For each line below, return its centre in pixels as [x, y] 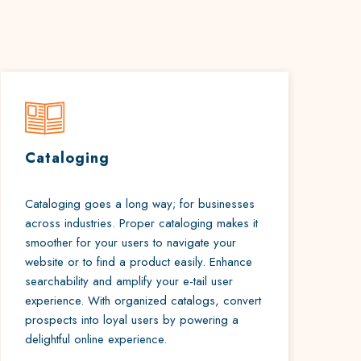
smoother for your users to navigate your [131, 243]
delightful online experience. [96, 339]
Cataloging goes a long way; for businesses [140, 204]
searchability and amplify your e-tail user [129, 281]
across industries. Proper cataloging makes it [142, 223]
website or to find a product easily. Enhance [139, 262]
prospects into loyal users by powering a [132, 320]
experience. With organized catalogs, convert [143, 301]
